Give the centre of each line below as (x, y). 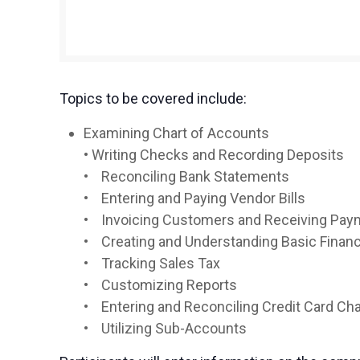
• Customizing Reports (161, 285)
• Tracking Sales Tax (152, 264)
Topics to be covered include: (153, 99)
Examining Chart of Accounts (177, 133)
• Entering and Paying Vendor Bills (195, 198)
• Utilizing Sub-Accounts (166, 329)
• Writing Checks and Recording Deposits (214, 155)
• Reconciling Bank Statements (187, 177)
